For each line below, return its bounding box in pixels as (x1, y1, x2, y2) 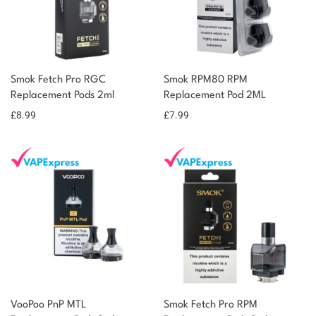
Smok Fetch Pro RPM (164, 299, 257, 310)
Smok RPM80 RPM (164, 74, 248, 85)
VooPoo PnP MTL (11, 299, 86, 310)
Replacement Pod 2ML (164, 90, 266, 101)
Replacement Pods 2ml (11, 90, 114, 101)
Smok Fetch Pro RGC (11, 74, 106, 85)
